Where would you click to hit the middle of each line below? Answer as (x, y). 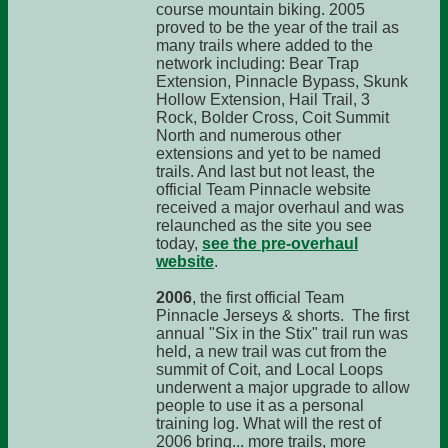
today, (179, 243)
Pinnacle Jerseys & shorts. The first (282, 315)
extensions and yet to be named (268, 153)
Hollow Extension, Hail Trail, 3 (263, 99)
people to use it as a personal (260, 405)
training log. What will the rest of (268, 423)
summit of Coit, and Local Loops (269, 369)
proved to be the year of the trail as (277, 27)
